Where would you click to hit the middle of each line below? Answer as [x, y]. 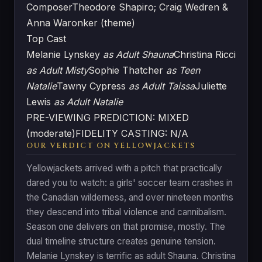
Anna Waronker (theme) [81, 23]
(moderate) [51, 133]
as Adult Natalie [88, 101]
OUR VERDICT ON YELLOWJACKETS [111, 146]
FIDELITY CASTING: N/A [132, 133]
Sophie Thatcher [127, 70]
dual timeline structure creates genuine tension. [121, 241]
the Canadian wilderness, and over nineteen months [130, 197]
